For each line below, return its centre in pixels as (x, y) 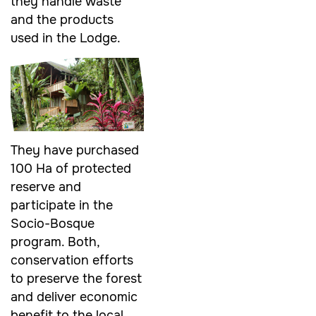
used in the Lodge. (66, 38)
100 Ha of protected (71, 169)
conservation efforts (72, 261)
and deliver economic (74, 297)
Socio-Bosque (53, 224)
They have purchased (75, 151)
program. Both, (55, 242)
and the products (62, 20)
